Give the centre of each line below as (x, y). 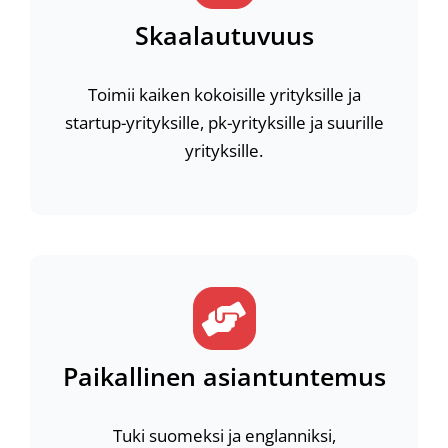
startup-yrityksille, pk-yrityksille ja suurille (224, 122)
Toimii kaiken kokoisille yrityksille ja (224, 94)
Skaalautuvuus (224, 35)
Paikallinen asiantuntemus (224, 376)
